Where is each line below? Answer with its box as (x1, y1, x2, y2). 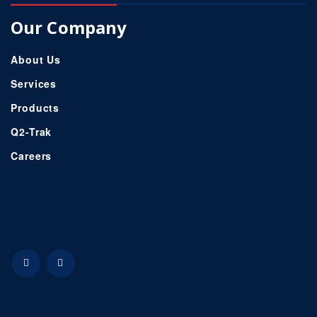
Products (11, 100, 60, 115)
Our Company (11, 16, 127, 40)
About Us (11, 52, 62, 67)
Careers (11, 149, 52, 163)
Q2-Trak (11, 125, 52, 139)
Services (11, 76, 57, 91)
